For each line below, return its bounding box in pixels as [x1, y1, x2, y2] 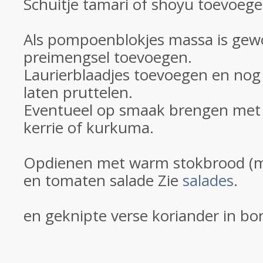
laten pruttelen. [23, 82, 133, 103]
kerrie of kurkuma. [23, 117, 154, 138]
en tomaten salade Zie [23, 170, 183, 191]
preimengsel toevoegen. [23, 46, 192, 68]
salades [183, 170, 234, 191]
